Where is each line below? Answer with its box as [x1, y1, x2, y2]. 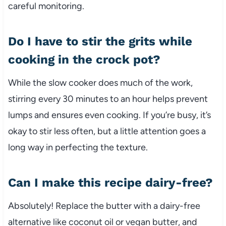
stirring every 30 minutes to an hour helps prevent [8, 93, 208, 104]
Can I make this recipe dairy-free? [8, 175, 213, 190]
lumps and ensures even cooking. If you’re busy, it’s [8, 109, 211, 121]
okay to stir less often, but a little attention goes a [8, 125, 206, 137]
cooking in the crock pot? [8, 52, 160, 67]
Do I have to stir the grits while [8, 34, 192, 48]
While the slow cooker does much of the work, [8, 77, 193, 88]
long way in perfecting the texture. [8, 141, 148, 153]
